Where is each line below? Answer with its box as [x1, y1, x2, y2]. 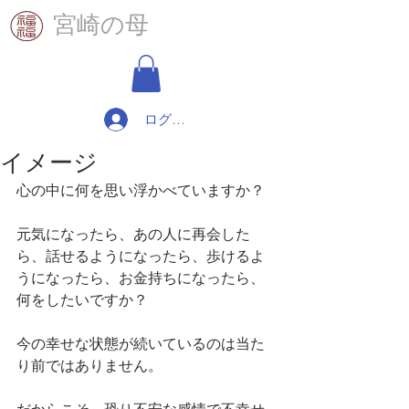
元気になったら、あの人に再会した [16, 225, 250, 243]
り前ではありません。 [16, 356, 163, 374]
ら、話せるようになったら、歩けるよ [16, 246, 265, 265]
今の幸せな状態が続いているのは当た [16, 334, 265, 352]
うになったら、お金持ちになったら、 [16, 268, 265, 287]
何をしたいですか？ [16, 290, 148, 309]
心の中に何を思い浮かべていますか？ [16, 181, 265, 199]
